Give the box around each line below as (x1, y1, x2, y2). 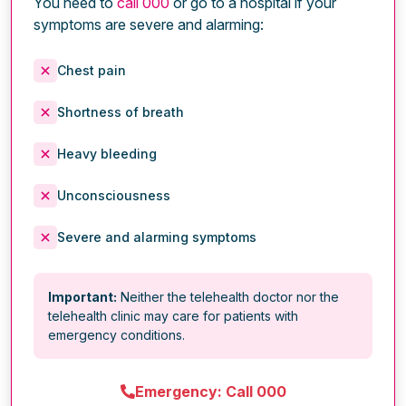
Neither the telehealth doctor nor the (117, 288, 339, 304)
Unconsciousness (57, 187, 170, 203)
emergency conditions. (48, 326, 185, 343)
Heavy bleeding (57, 145, 157, 161)
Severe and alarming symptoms (57, 228, 256, 245)
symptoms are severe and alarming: (34, 14, 264, 34)
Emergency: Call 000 (134, 382, 286, 401)
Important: (48, 288, 117, 304)
